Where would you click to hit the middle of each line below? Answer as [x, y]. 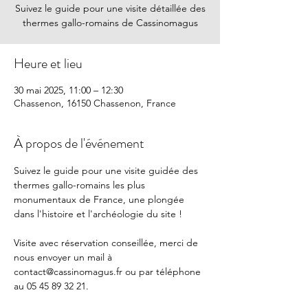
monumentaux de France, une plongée [100, 199]
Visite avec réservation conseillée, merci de [107, 243]
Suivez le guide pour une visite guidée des [107, 170]
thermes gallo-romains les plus [81, 185]
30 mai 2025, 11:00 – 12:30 [68, 90]
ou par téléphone [163, 272]
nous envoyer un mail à [64, 257]
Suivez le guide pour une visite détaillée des [110, 8]
